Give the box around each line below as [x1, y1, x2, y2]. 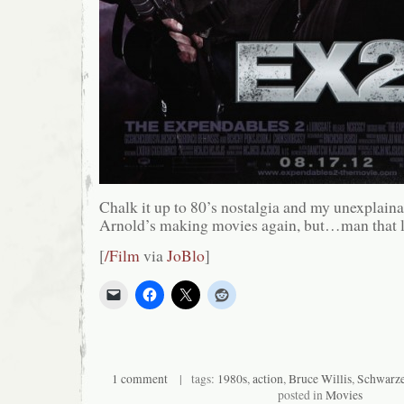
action [252, 371, 283, 387]
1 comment [112, 371, 168, 387]
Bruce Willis [289, 371, 352, 387]
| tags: [168, 371, 217, 387]
